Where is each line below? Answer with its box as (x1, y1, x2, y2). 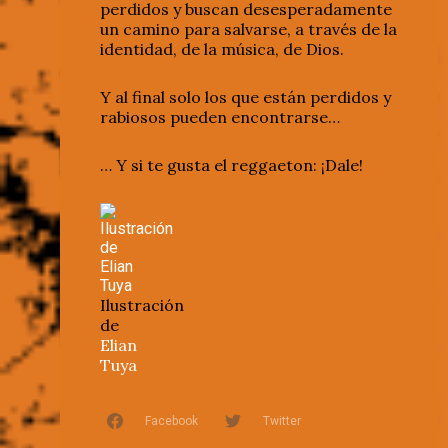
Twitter (263, 414, 301, 429)
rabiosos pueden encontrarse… (100, 107, 340, 128)
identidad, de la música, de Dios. (100, 39, 344, 60)
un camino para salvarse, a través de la (100, 19, 397, 40)
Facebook (145, 414, 198, 429)
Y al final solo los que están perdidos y (100, 87, 391, 108)
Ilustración (100, 295, 184, 316)
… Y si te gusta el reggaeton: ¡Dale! (100, 155, 363, 176)
